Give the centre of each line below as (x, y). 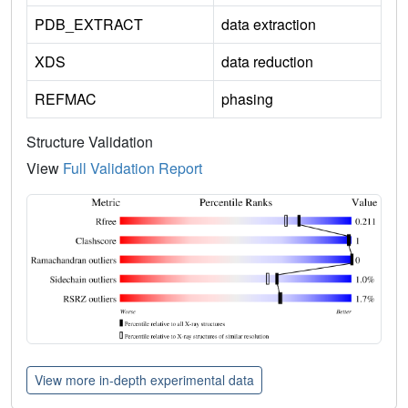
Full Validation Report (133, 168)
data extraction (269, 25)
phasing (247, 99)
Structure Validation (90, 142)
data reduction (267, 62)
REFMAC (66, 99)
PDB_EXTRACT (89, 25)
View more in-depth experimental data (144, 379)
